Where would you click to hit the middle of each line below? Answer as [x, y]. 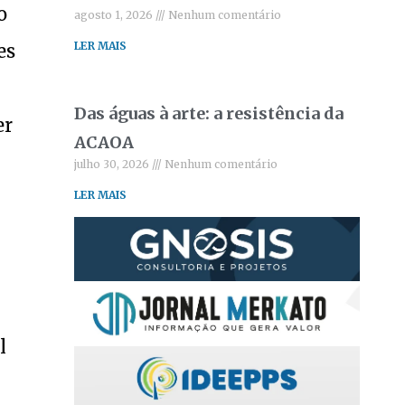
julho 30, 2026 [113, 164]
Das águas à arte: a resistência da [209, 113]
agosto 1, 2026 [115, 15]
